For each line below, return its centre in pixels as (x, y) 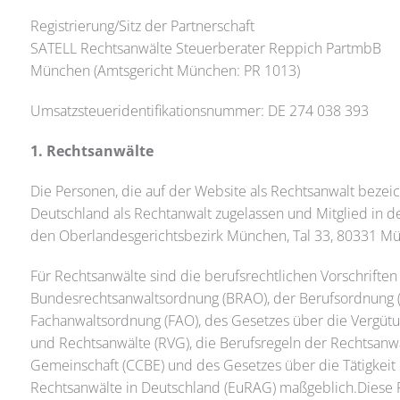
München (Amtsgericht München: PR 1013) (165, 71)
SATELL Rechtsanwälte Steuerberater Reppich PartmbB (205, 48)
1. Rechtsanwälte (92, 151)
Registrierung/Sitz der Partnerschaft (142, 26)
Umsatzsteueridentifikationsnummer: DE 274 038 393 (199, 111)
